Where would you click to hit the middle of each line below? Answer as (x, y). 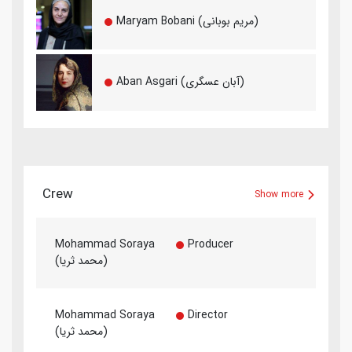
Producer (210, 244)
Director (207, 315)
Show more (280, 194)
